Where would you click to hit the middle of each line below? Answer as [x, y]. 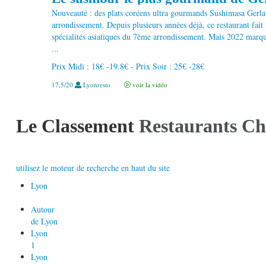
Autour [43, 209]
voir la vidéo [149, 84]
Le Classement [75, 126]
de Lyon [44, 221]
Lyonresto [97, 84]
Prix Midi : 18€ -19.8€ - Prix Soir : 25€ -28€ [128, 66]
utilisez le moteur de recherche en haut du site [93, 167]
